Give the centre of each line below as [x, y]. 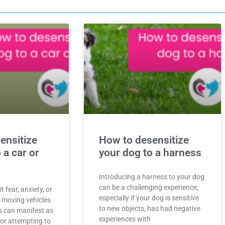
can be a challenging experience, [149, 188]
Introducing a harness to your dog [152, 177]
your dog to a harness [150, 153]
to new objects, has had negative [150, 209]
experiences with [125, 219]
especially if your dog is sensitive [149, 198]
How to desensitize [144, 140]
